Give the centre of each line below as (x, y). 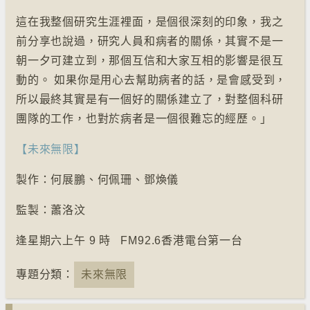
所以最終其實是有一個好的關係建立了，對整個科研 (150, 99)
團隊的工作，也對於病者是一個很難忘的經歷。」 (144, 119)
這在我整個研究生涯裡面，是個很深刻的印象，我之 (150, 22)
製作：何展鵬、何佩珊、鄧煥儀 (98, 180)
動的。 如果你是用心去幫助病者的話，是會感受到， (152, 80)
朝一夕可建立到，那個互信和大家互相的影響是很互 (150, 61)
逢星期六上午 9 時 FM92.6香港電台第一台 (129, 240)
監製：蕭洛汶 (51, 210)
